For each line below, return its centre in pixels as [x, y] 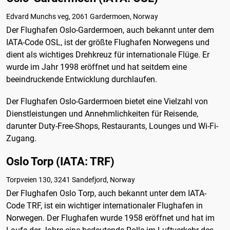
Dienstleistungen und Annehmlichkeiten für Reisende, [102, 113]
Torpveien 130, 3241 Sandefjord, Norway [71, 179]
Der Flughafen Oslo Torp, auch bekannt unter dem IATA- [106, 193]
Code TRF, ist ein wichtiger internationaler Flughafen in [104, 205]
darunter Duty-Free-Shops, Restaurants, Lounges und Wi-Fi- [112, 126]
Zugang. [21, 138]
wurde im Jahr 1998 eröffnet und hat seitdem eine [97, 67]
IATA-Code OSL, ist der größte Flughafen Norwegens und [108, 42]
